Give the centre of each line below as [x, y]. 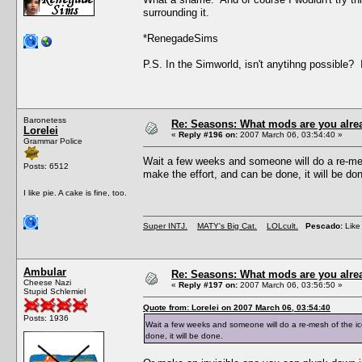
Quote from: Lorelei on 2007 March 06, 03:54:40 [237, 307]
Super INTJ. [165, 225]
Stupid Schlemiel [55, 291]
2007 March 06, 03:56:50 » [290, 284]
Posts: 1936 [46, 318]
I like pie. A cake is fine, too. [75, 192]
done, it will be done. [184, 335]
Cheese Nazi [47, 282]
